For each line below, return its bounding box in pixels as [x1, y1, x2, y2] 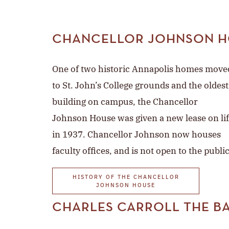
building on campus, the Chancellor [52, 96, 198, 108]
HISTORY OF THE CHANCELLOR [72, 174, 179, 181]
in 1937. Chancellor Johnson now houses [52, 129, 221, 141]
